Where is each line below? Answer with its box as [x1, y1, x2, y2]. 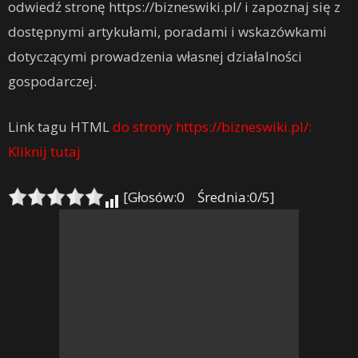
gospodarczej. [8, 72, 97, 90]
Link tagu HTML [8, 117, 113, 136]
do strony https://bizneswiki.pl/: [113, 117, 312, 136]
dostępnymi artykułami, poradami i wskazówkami [8, 22, 327, 41]
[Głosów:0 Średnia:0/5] [120, 188, 275, 206]
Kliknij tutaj [8, 142, 81, 161]
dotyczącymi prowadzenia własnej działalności [8, 47, 302, 66]
